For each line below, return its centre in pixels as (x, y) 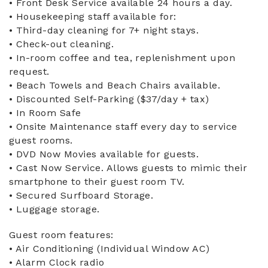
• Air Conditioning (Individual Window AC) (109, 249)
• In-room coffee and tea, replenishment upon (122, 58)
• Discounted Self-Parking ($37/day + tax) (109, 99)
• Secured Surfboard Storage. (81, 196)
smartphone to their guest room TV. (97, 182)
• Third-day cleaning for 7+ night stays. (104, 31)
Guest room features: (61, 235)
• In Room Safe (45, 113)
